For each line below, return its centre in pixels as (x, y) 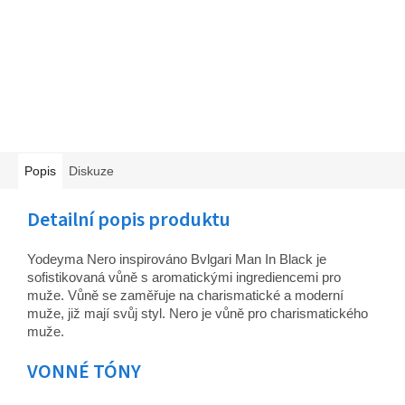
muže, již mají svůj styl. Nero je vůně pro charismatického (198, 314)
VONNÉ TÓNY (84, 372)
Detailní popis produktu (129, 220)
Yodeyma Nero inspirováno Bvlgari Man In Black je (177, 259)
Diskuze (91, 171)
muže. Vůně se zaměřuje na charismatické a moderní (185, 296)
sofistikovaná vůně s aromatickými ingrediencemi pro (184, 278)
